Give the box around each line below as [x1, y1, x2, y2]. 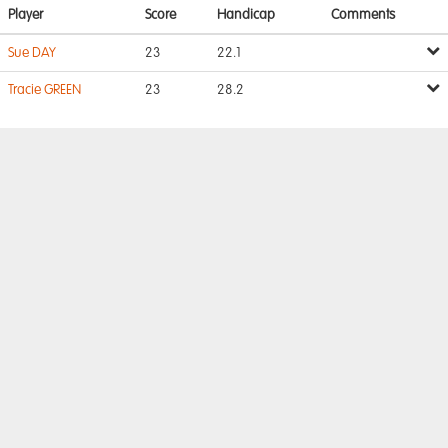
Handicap [217, 8, 275, 22]
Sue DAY [8, 46, 56, 60]
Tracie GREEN [8, 83, 81, 97]
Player [8, 8, 43, 22]
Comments [331, 8, 395, 22]
